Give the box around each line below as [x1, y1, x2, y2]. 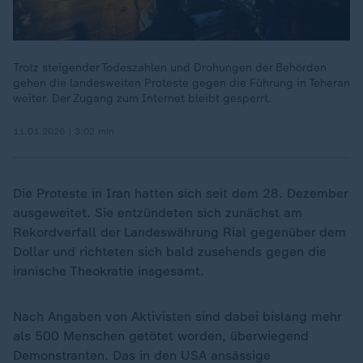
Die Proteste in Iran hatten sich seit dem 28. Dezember [13, 185, 348, 201]
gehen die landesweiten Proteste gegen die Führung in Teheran [13, 75, 350, 90]
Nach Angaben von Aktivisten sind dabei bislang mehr [13, 308, 341, 324]
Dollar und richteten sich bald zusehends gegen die [13, 243, 327, 259]
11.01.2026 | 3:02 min [13, 125, 114, 137]
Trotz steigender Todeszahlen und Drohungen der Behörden [13, 60, 327, 75]
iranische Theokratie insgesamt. [13, 263, 204, 279]
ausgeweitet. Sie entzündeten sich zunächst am [13, 204, 302, 220]
